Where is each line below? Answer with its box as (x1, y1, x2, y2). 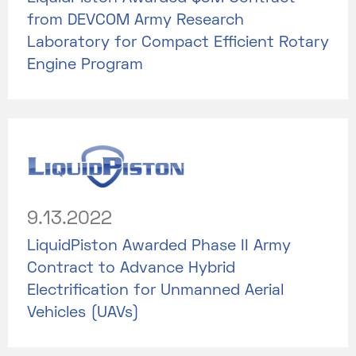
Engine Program (27, 57, 143, 72)
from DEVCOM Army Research (27, 13, 244, 28)
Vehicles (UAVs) (27, 305, 139, 320)
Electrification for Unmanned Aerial (27, 283, 284, 298)
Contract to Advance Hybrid (27, 261, 235, 276)
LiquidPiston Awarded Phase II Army (27, 238, 291, 253)
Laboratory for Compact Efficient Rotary (27, 35, 329, 50)
